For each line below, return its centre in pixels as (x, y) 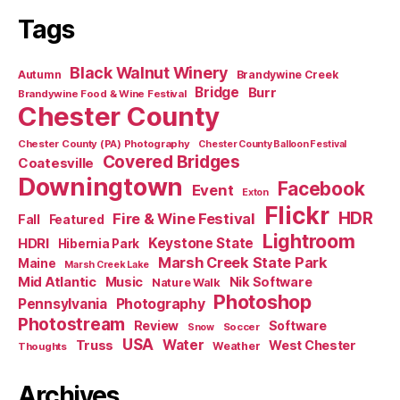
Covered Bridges (171, 161)
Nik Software (271, 281)
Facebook (321, 188)
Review (156, 325)
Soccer (241, 326)
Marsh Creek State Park (242, 262)
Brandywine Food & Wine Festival (102, 93)
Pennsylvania (62, 304)
